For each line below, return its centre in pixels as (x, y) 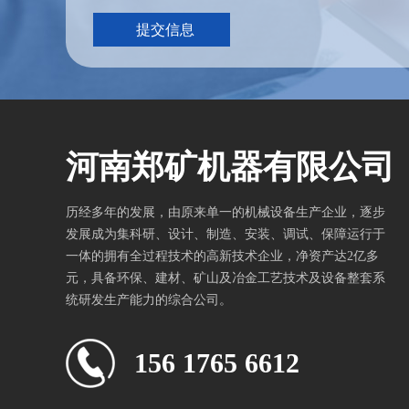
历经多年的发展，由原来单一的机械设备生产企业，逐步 (225, 212)
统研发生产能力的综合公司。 (149, 300)
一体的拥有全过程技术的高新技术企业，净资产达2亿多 (222, 256)
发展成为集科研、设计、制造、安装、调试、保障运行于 (225, 234)
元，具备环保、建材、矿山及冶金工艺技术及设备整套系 (225, 278)
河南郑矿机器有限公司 (230, 167)
